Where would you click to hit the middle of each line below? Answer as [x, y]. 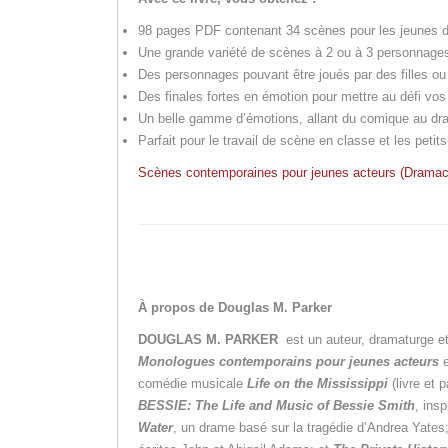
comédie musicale [192, 384]
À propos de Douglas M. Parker [235, 308]
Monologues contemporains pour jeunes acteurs [288, 362]
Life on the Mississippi [317, 384]
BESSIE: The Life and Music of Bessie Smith [276, 406]
